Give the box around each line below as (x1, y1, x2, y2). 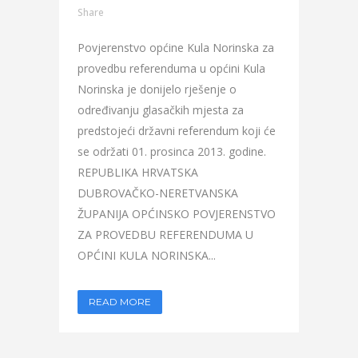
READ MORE (89, 296, 151, 308)
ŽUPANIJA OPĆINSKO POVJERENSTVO (78, 206, 276, 221)
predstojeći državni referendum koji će (78, 123, 276, 138)
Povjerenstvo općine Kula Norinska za (78, 40, 274, 55)
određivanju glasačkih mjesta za (78, 102, 244, 117)
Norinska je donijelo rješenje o (78, 82, 237, 97)
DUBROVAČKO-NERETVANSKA (78, 185, 238, 201)
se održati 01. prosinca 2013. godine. (78, 144, 266, 159)
